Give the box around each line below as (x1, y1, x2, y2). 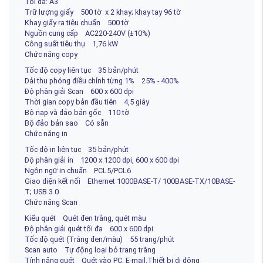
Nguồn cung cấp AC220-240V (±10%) (25, 28, 150, 38)
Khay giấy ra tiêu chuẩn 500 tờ (25, 18, 129, 27)
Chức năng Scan (25, 197, 85, 207)
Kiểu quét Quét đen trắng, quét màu (25, 213, 146, 222)
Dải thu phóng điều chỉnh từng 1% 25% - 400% (25, 76, 179, 85)
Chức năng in (25, 129, 75, 138)
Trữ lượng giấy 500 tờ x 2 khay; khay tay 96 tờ (25, 7, 181, 16)
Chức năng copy (25, 49, 85, 59)
